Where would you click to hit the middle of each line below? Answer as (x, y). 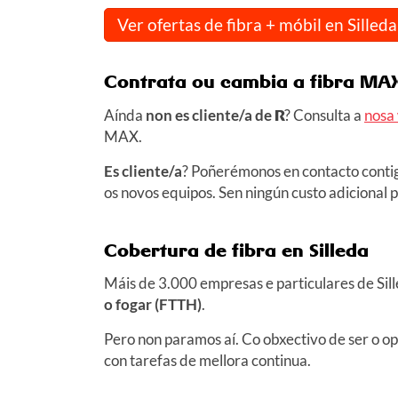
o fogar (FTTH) (153, 304)
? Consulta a (324, 115)
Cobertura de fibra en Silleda (236, 250)
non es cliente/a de (209, 115)
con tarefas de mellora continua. (207, 360)
